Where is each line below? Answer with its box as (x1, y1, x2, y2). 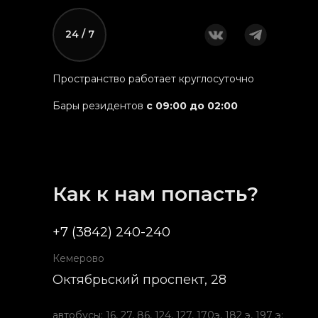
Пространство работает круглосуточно (53, 72, 254, 85)
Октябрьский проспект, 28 (53, 271, 226, 287)
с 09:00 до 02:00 (146, 99, 238, 112)
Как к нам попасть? (53, 181, 258, 206)
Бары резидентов (53, 99, 146, 112)
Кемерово (53, 251, 104, 265)
